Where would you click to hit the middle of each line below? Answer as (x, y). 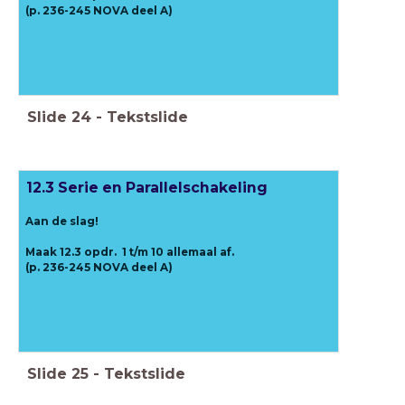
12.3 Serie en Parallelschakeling (146, 187)
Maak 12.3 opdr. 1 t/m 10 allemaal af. (129, 252)
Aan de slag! (61, 221)
